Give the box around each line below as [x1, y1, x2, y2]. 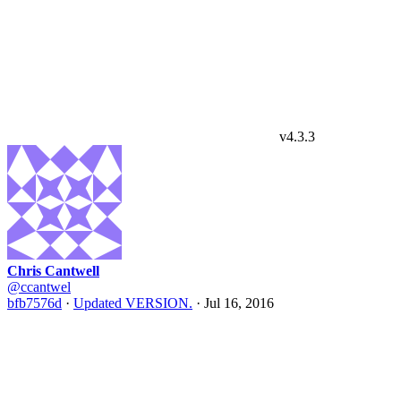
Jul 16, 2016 [204, 295, 274, 311]
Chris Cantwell [7, 263, 99, 278]
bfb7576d [7, 295, 62, 311]
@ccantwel [7, 279, 71, 294]
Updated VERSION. [73, 295, 192, 311]
